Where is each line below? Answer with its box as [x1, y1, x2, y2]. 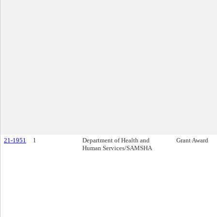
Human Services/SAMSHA [82, 144, 152, 152]
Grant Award [176, 137, 208, 144]
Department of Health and [82, 137, 150, 144]
